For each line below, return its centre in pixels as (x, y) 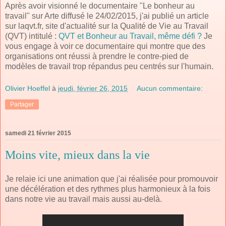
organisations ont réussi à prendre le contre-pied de (97, 56)
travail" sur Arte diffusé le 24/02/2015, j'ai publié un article (107, 16)
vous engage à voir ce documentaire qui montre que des (105, 46)
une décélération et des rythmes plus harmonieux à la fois (108, 189)
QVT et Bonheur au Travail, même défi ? (130, 36)
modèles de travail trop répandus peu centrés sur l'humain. (109, 67)
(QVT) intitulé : (32, 36)
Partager (22, 104)
